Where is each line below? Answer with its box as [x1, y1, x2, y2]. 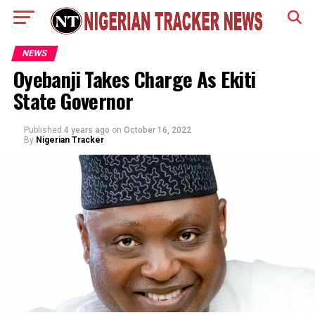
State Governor [13, 86, 134, 115]
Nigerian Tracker [35, 135, 104, 145]
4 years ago [63, 125, 110, 135]
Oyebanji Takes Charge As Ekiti [13, 64, 256, 94]
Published [23, 125, 62, 135]
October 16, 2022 [123, 125, 191, 135]
